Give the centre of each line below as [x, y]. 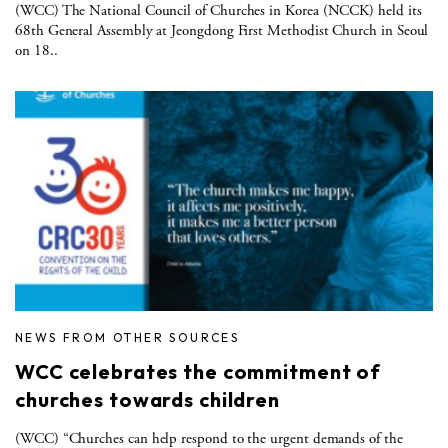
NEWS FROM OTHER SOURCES [127, 337]
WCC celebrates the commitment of [198, 371]
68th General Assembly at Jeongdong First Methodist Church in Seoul [222, 30]
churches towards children [148, 399]
